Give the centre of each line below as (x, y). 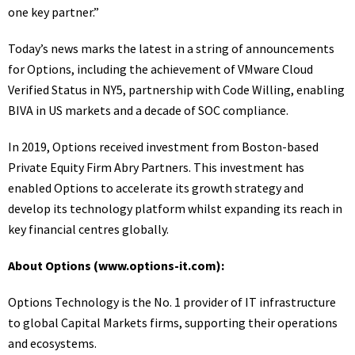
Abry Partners (151, 167)
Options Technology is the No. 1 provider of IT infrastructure (172, 302)
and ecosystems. (52, 343)
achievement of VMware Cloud (232, 69)
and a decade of (155, 110)
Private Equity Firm (61, 167)
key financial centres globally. (88, 229)
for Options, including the (79, 69)
